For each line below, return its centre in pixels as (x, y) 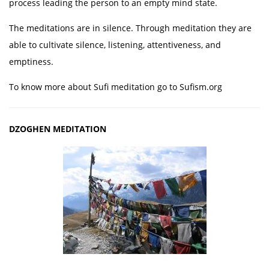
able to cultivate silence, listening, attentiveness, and (115, 45)
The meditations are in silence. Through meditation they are (130, 28)
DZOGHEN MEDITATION (58, 129)
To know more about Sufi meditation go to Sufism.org (116, 87)
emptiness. (31, 62)
